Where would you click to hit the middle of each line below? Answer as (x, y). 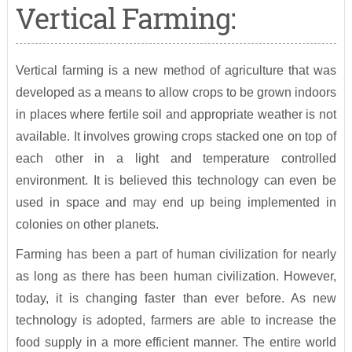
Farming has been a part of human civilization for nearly (176, 255)
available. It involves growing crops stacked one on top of (176, 137)
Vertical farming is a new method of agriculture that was (176, 71)
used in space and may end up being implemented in (176, 203)
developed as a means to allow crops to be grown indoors (176, 93)
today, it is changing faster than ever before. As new (176, 299)
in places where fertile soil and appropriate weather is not (176, 115)
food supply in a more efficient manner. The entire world (176, 343)
